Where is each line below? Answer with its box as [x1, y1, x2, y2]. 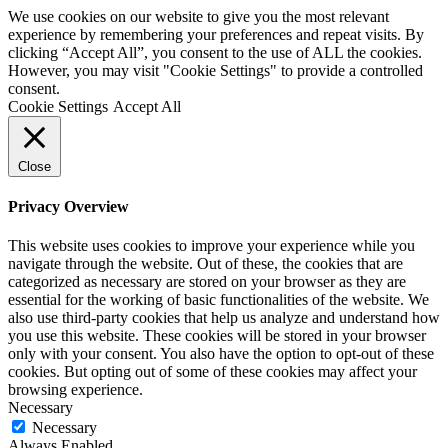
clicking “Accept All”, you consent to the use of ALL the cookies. [8, 43, 422, 61]
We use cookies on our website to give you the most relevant [8, 7, 389, 25]
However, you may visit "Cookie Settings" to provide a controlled [8, 61, 423, 79]
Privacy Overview [8, 198, 129, 216]
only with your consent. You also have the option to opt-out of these [8, 345, 434, 363]
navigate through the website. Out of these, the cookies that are [8, 255, 403, 273]
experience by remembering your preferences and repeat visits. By [8, 25, 424, 43]
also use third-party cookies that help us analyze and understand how [8, 309, 440, 327]
